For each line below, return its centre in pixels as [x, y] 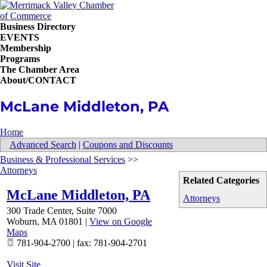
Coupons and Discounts [128, 145]
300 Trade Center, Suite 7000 [62, 211]
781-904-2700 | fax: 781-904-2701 [81, 243]
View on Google [121, 221]
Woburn [22, 221]
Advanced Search [43, 145]
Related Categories [221, 180]
